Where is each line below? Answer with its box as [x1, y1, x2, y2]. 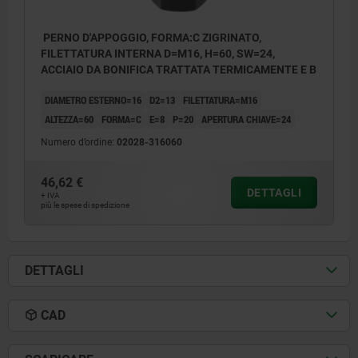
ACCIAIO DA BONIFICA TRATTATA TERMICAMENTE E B [41, 63, 316, 77]
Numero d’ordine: [41, 137, 117, 149]
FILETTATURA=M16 [183, 93, 257, 108]
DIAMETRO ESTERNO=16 [45, 93, 141, 108]
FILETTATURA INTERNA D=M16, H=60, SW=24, [41, 47, 275, 61]
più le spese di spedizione [41, 201, 129, 210]
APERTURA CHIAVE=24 [201, 112, 291, 127]
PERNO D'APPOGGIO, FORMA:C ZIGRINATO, [41, 31, 261, 45]
